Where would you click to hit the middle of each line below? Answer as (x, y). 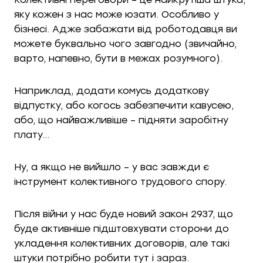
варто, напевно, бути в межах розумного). (118, 58)
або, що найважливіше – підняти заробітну (121, 120)
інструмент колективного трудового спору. (120, 182)
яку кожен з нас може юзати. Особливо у (117, 14)
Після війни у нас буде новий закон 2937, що (124, 214)
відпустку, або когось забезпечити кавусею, (124, 105)
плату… (32, 135)
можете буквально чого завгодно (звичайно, (125, 44)
